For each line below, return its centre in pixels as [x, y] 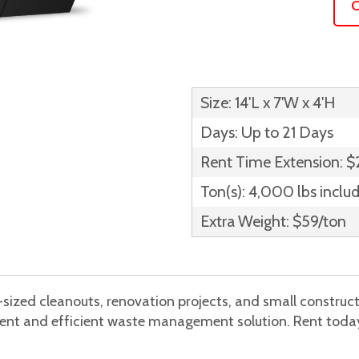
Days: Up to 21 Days [267, 132]
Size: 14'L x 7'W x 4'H [268, 103]
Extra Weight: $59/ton [273, 221]
